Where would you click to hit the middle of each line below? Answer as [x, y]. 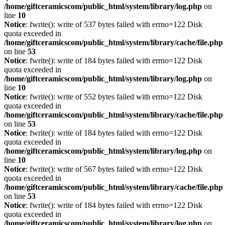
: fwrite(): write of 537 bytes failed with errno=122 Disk [114, 24]
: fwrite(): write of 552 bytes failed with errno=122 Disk [114, 97]
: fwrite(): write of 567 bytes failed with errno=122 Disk [114, 169]
